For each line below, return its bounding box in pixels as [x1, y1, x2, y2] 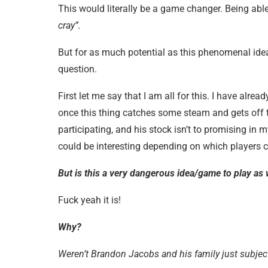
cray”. [58, 19, 81, 31]
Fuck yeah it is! [58, 194, 121, 206]
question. [58, 63, 97, 75]
